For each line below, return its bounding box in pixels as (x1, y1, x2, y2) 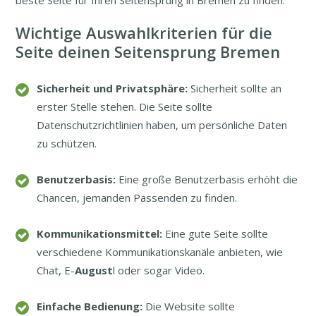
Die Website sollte (142, 299, 236, 314)
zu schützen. (37, 136, 97, 151)
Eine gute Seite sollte (162, 226, 269, 241)
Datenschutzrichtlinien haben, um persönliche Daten (37, 118, 288, 133)
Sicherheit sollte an (188, 81, 282, 96)
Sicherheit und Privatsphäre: (37, 81, 188, 96)
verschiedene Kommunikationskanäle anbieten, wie (37, 245, 284, 260)
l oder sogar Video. (113, 263, 205, 278)
